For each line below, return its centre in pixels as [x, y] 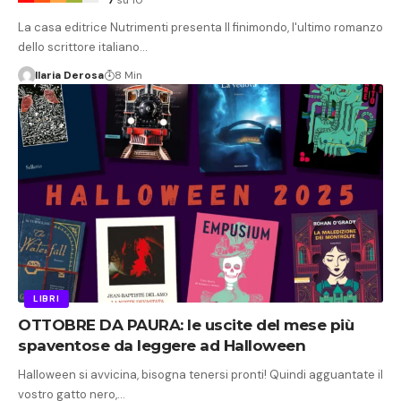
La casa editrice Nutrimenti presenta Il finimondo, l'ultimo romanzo [200, 27]
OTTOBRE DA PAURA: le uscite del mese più [186, 325]
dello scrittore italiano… [83, 47]
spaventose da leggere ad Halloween [162, 346]
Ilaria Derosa [69, 75]
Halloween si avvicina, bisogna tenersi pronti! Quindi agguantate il [200, 375]
